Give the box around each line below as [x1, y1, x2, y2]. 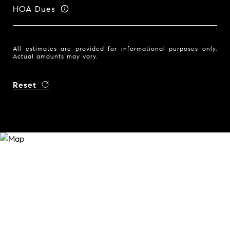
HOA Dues [13, 4, 55, 14]
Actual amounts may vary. [13, 52, 98, 60]
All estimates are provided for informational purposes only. [13, 45, 217, 52]
